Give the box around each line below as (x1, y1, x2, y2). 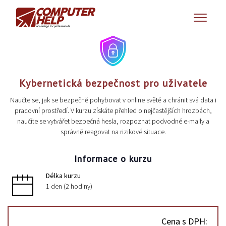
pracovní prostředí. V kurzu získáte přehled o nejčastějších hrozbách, (14, 106, 212, 116)
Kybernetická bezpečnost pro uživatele (19, 77, 207, 90)
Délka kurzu (46, 171, 81, 181)
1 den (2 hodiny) (46, 182, 92, 191)
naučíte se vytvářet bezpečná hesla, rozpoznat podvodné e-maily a (17, 117, 209, 126)
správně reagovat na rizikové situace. (60, 127, 166, 137)
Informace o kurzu (74, 153, 152, 165)
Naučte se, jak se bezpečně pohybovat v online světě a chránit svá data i (10, 95, 216, 105)
